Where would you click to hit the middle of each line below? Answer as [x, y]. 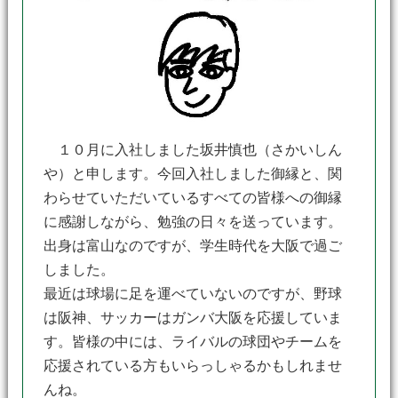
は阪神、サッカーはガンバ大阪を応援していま [193, 318]
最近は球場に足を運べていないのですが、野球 [193, 294]
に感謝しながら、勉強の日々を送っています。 [193, 222]
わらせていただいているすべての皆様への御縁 [193, 198]
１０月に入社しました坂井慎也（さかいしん [193, 150]
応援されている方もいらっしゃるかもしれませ [193, 366]
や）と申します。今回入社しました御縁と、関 [193, 174]
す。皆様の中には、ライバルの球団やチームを [193, 342]
